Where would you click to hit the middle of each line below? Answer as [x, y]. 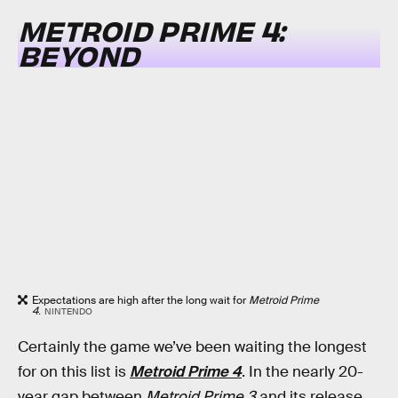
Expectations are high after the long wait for [140, 300]
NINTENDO [68, 311]
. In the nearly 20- [302, 372]
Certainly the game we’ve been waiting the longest [192, 347]
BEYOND [79, 54]
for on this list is [74, 372]
